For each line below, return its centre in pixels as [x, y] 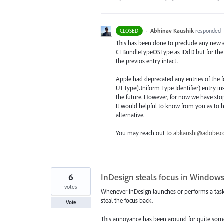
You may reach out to [145, 133]
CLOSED [129, 31]
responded [208, 30]
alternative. [130, 115]
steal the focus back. [127, 201]
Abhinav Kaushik [172, 30]
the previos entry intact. [147, 61]
